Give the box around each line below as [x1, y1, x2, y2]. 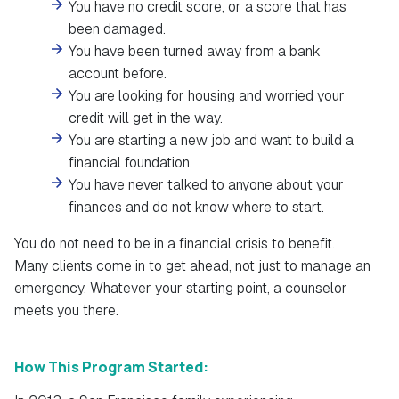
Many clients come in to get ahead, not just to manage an [14, 256, 370, 276]
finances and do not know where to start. [69, 198, 325, 217]
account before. [69, 64, 167, 84]
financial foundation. [69, 153, 193, 173]
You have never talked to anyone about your [69, 175, 345, 195]
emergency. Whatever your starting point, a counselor [14, 279, 347, 298]
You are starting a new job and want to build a [69, 131, 354, 151]
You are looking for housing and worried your [69, 86, 346, 106]
